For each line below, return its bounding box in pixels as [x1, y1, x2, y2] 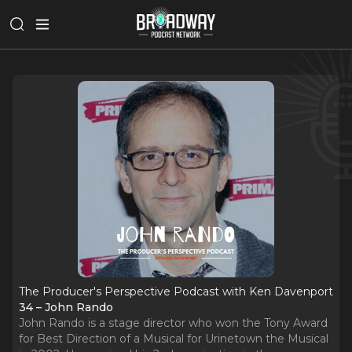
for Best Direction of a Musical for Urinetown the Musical [19, 332, 328, 346]
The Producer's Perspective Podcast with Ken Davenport [19, 284, 333, 299]
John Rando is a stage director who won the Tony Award [19, 316, 328, 330]
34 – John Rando [19, 300, 113, 314]
